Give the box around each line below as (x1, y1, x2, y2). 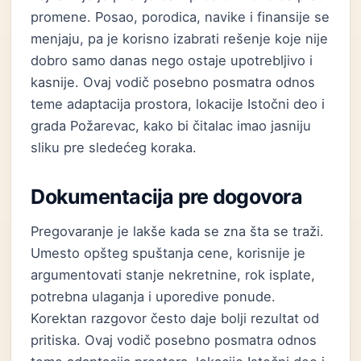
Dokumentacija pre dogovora (31, 185, 302, 209)
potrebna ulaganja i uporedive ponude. (31, 288, 276, 305)
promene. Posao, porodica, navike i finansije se (31, 9, 330, 25)
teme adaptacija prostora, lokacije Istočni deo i (31, 96, 326, 112)
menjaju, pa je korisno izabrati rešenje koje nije (31, 31, 329, 47)
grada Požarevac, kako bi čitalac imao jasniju (31, 118, 312, 134)
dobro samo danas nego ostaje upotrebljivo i (31, 52, 313, 68)
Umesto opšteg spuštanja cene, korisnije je (31, 245, 306, 261)
